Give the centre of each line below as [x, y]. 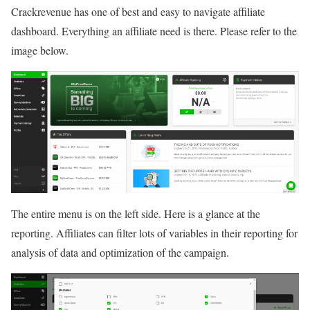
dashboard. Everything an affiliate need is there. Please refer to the [154, 31]
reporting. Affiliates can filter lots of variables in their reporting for [154, 232]
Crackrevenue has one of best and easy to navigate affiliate [138, 11]
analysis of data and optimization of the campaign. [120, 252]
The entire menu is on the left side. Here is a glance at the [136, 213]
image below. [40, 50]
